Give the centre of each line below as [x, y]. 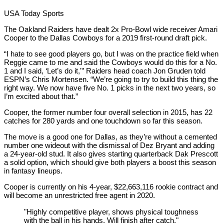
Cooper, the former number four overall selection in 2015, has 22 [108, 112]
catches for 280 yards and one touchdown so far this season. [103, 120]
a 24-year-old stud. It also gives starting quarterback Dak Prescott [111, 153]
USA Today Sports [34, 13]
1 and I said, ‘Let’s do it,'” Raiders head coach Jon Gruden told [105, 70]
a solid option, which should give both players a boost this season [110, 162]
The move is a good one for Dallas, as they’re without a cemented [110, 136]
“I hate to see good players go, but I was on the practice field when [111, 53]
